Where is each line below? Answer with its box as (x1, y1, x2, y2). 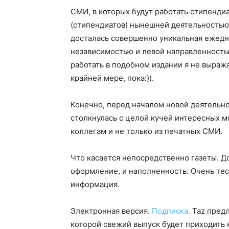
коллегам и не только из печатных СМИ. (71, 126, 222, 136)
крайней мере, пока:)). (71, 73, 154, 83)
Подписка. (152, 206, 190, 216)
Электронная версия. (71, 206, 152, 216)
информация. (71, 179, 120, 189)
